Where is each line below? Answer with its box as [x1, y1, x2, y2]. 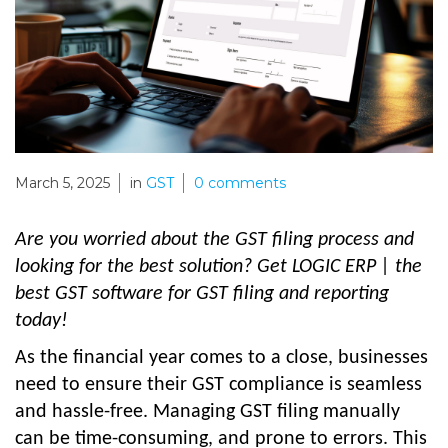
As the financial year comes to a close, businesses [15, 347, 428, 368]
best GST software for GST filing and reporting [15, 283, 389, 304]
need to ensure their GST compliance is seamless [15, 374, 422, 395]
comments [204, 174, 286, 193]
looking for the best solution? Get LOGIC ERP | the [15, 256, 422, 277]
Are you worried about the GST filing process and [15, 229, 414, 250]
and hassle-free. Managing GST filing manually [15, 401, 400, 422]
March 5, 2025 [15, 174, 110, 193]
